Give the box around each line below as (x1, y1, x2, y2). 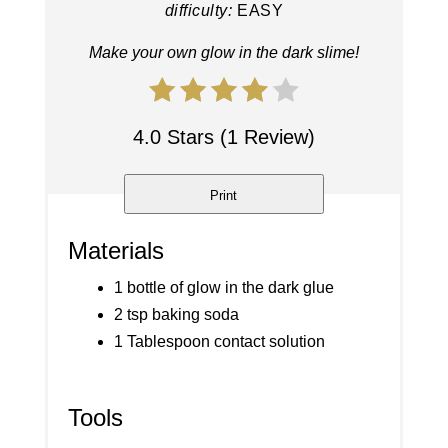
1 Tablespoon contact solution (113, 333, 325, 351)
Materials (67, 237, 164, 265)
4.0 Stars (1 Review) (132, 125, 315, 148)
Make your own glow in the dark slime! (88, 43, 359, 61)
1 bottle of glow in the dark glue (113, 279, 334, 297)
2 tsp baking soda (113, 306, 239, 324)
